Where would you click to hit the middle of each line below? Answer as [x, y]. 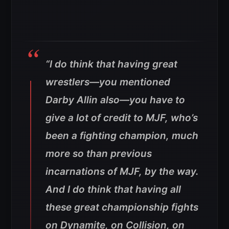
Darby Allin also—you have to [115, 100]
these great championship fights [122, 208]
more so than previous [99, 154]
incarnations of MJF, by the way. [122, 172]
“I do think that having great [111, 64]
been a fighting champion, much [122, 136]
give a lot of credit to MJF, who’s [122, 118]
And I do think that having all [113, 190]
